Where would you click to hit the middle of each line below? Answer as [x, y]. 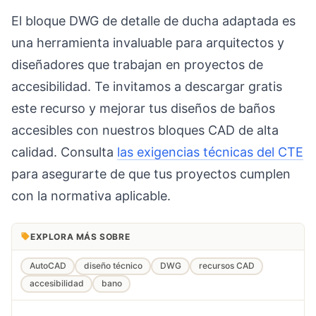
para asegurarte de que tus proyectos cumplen [151, 174]
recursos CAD [226, 266]
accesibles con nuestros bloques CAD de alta [145, 130]
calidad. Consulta [64, 152]
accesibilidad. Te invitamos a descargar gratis [147, 87]
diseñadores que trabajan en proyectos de [137, 65]
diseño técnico [113, 266]
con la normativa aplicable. [91, 196]
